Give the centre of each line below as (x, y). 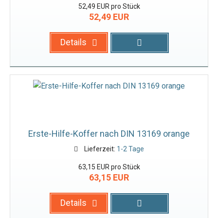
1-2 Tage (130, 149)
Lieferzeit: (100, 149)
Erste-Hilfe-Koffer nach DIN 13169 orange (109, 134)
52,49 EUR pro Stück (109, 6)
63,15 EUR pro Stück (109, 167)
